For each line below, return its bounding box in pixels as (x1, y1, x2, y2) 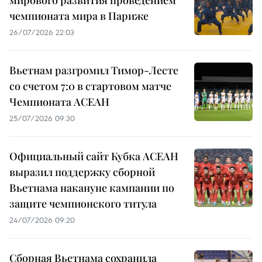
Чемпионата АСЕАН (9, 94, 109, 109)
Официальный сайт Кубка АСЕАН (9, 149, 178, 163)
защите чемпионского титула (9, 196, 157, 211)
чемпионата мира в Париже (9, 8, 149, 23)
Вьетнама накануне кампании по (9, 180, 174, 195)
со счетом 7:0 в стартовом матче (9, 78, 171, 93)
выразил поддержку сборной (9, 164, 155, 179)
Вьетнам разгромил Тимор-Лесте (9, 63, 178, 77)
